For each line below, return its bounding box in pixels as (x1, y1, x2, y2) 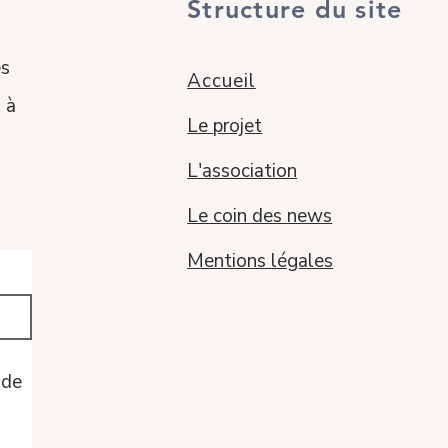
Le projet (187, 113, 263, 139)
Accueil (187, 68, 256, 94)
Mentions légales (187, 248, 334, 274)
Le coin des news (187, 203, 333, 229)
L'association (187, 158, 298, 184)
